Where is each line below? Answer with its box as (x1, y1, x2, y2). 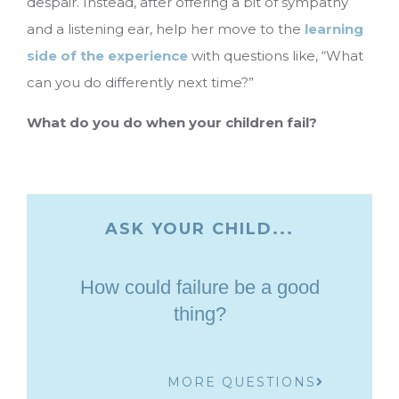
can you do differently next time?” (27, 74, 254, 92)
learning (305, 20, 363, 38)
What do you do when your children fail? (27, 114, 317, 132)
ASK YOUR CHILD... (105, 219, 294, 240)
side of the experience (27, 47, 188, 65)
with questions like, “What (188, 47, 363, 65)
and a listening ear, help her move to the (27, 20, 305, 38)
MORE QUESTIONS (167, 374, 316, 391)
